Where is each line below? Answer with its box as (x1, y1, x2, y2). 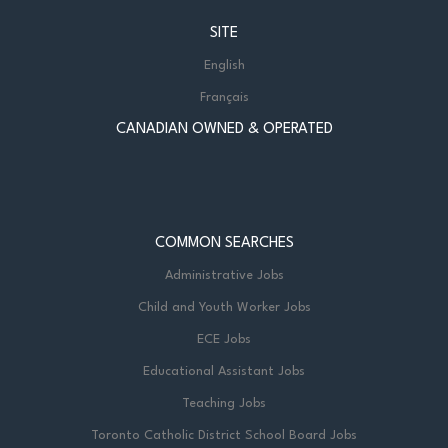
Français (199, 90, 249, 104)
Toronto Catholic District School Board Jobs (91, 428, 357, 442)
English (203, 58, 245, 72)
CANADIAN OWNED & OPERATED (115, 121, 333, 137)
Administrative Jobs (164, 268, 284, 282)
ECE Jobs (197, 332, 251, 346)
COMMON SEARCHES (154, 235, 294, 251)
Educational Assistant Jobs (143, 364, 305, 378)
